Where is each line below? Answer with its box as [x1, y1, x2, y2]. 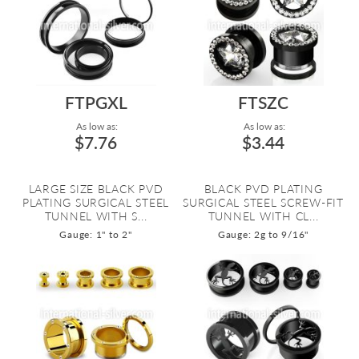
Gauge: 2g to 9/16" [217, 228, 309, 240]
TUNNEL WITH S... [44, 209, 147, 223]
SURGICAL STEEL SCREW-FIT [183, 196, 344, 209]
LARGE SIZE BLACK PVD [28, 182, 163, 196]
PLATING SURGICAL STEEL [22, 196, 170, 209]
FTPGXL [64, 92, 127, 112]
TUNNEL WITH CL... [208, 209, 319, 223]
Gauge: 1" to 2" [59, 228, 132, 240]
